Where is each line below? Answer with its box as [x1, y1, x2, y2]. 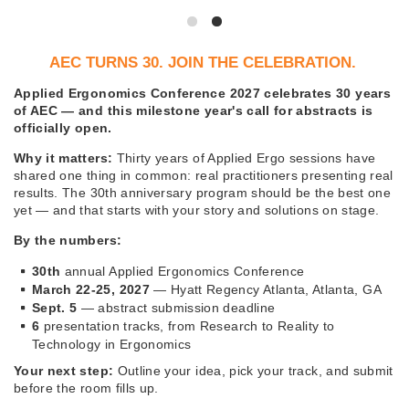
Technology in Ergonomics [32, 337, 192, 352]
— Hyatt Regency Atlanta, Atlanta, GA [149, 282, 382, 298]
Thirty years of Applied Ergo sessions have [112, 151, 376, 166]
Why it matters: [14, 151, 113, 166]
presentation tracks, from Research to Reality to [39, 319, 335, 334]
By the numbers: [14, 233, 122, 248]
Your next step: [14, 363, 114, 379]
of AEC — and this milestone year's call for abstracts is [14, 103, 373, 119]
